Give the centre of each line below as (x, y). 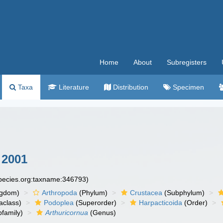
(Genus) (102, 213)
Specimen (187, 87)
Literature (73, 87)
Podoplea (59, 203)
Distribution (130, 87)
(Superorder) (95, 203)
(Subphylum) (184, 193)
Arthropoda (60, 193)
